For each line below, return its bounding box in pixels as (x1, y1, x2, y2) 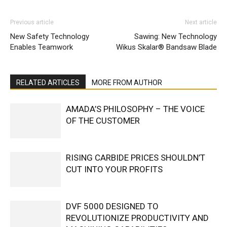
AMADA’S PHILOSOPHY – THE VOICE (66, 104, 205, 115)
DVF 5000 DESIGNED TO (66, 201, 159, 212)
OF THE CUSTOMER (66, 116, 140, 126)
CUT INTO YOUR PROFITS (66, 164, 163, 175)
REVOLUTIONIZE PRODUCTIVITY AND (66, 213, 209, 223)
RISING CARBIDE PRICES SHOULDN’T (66, 153, 205, 163)
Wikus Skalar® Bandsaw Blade (116, 43, 217, 52)
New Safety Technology (10, 32, 89, 42)
